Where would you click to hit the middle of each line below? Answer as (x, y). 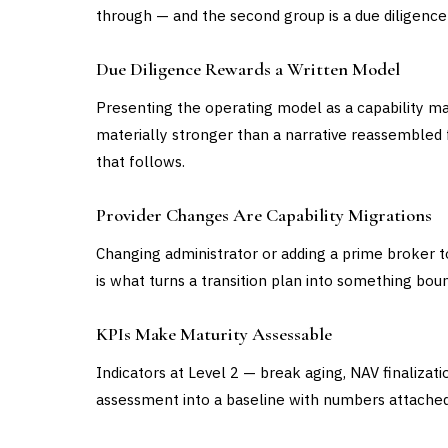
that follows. (140, 161)
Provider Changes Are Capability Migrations (264, 215)
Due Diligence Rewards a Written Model (248, 69)
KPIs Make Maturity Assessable (214, 334)
